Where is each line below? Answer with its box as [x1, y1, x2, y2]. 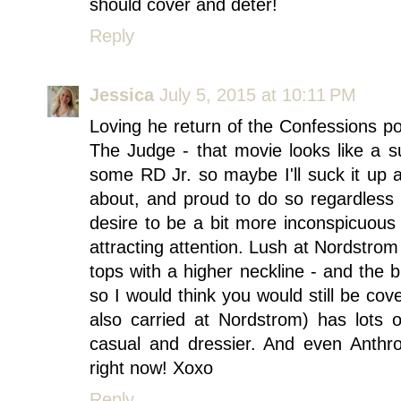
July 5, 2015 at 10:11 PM [159, 84, 356, 105]
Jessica [90, 84, 154, 105]
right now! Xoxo [90, 357, 213, 378]
